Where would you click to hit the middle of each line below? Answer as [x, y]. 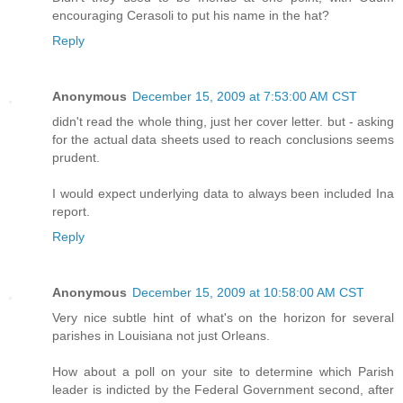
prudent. [76, 158]
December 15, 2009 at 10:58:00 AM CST [248, 293]
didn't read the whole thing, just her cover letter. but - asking [223, 122]
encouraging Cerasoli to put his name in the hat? [191, 16]
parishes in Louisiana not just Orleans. [161, 336]
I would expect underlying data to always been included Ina [223, 194]
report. [71, 212]
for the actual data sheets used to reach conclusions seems [223, 140]
